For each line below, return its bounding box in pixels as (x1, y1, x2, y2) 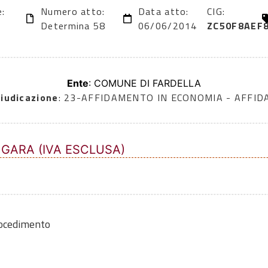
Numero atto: (41, 4, 105, 19)
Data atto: (138, 4, 189, 19)
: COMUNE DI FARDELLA (89, 77, 201, 90)
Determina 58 (41, 19, 106, 33)
